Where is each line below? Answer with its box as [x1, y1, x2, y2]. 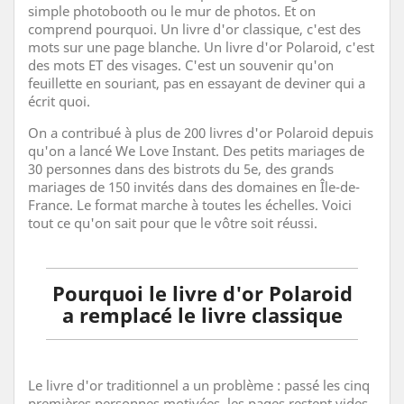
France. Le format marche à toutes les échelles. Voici [28, 195, 352, 214]
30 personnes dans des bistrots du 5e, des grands [28, 159, 334, 178]
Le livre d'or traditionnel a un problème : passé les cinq [28, 375, 370, 394]
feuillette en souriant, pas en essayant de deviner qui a [28, 73, 365, 92]
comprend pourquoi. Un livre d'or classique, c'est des [28, 19, 361, 38]
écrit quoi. [28, 91, 90, 110]
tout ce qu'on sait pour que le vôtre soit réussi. [28, 213, 317, 232]
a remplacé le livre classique [61, 300, 343, 328]
